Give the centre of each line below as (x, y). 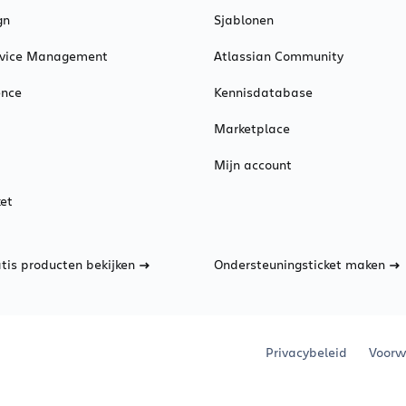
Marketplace (252, 128)
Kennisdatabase (263, 92)
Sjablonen (244, 19)
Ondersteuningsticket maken (300, 264)
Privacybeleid (306, 352)
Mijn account (253, 164)
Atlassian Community (279, 56)
